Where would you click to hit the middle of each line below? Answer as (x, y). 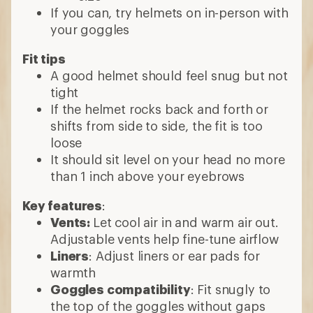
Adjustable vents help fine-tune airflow (165, 239)
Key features (63, 205)
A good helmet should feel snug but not (169, 75)
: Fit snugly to (231, 289)
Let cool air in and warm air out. (185, 222)
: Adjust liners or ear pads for (175, 255)
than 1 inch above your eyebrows (148, 176)
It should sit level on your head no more (168, 159)
